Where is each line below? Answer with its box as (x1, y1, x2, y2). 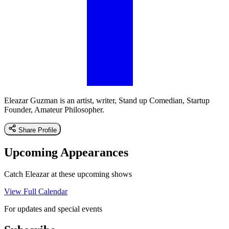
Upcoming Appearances (4, 145, 128, 159)
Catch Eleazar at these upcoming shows (4, 169, 132, 178)
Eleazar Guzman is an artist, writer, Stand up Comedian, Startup (4, 96, 210, 105)
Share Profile (18, 126, 57, 134)
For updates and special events (4, 204, 102, 213)
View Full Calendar (4, 187, 67, 196)
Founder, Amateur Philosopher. (4, 105, 104, 114)
